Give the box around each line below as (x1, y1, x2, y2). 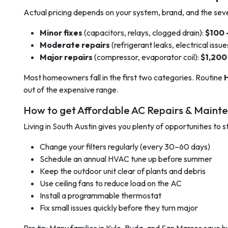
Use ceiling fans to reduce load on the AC (40, 178, 182, 188)
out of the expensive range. (23, 84, 119, 95)
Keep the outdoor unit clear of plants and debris (40, 166, 206, 176)
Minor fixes (40, 27, 82, 38)
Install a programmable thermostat (40, 190, 161, 201)
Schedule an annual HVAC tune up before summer (40, 154, 212, 164)
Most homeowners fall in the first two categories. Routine (23, 72, 224, 82)
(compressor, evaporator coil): (93, 52, 201, 62)
